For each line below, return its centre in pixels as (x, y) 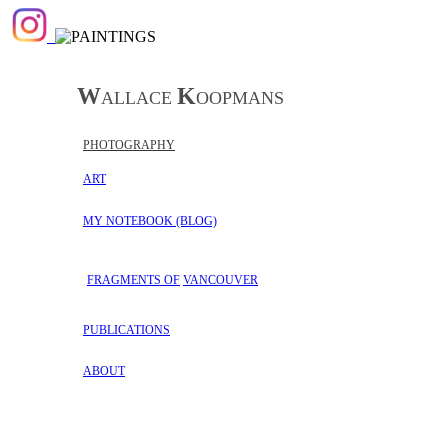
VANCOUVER (220, 280)
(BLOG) (196, 221)
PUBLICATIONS (126, 330)
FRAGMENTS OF (133, 280)
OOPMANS (240, 98)
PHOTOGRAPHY (129, 145)
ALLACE (136, 98)
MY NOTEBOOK (129, 221)
